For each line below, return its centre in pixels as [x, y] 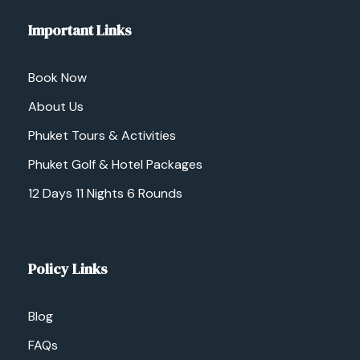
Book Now [57, 78]
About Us [56, 106]
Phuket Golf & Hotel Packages [115, 164]
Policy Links [68, 269]
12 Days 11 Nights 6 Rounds [105, 193]
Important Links [80, 30]
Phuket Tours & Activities [102, 135]
